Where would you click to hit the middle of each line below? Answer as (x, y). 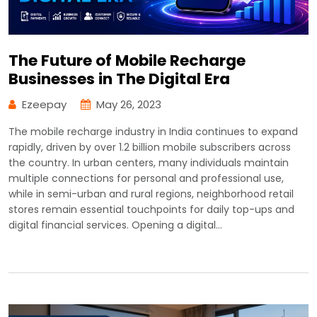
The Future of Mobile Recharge (127, 61)
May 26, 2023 (129, 105)
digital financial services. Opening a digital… (115, 225)
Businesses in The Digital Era (119, 79)
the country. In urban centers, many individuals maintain (149, 163)
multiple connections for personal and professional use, (146, 179)
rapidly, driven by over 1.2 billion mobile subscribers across (150, 148)
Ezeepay (44, 105)
